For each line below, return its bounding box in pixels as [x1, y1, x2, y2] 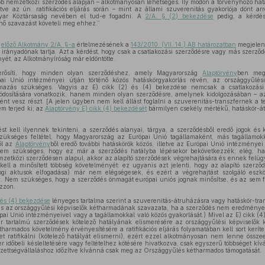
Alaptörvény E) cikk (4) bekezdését [44, 105, 147, 112]
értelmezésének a [75, 41, 131, 48]
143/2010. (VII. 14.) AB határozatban [131, 41, 237, 48]
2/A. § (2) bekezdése [145, 12, 214, 20]
